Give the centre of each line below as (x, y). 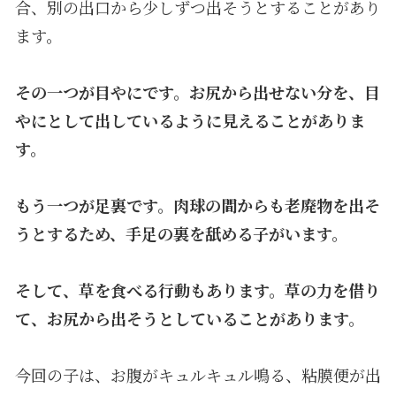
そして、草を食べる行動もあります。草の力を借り (197, 289)
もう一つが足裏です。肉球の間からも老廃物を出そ (197, 205)
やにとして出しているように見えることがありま (190, 120)
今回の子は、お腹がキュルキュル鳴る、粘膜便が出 (198, 374)
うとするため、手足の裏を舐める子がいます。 (181, 233)
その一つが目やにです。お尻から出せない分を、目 (197, 91)
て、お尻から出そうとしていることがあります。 (189, 318)
